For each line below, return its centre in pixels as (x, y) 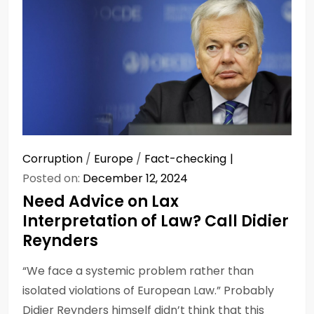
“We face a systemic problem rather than (138, 271)
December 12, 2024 (135, 178)
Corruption (53, 158)
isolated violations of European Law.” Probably (148, 290)
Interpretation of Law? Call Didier (156, 221)
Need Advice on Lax (101, 201)
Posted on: (53, 178)
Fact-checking (185, 158)
